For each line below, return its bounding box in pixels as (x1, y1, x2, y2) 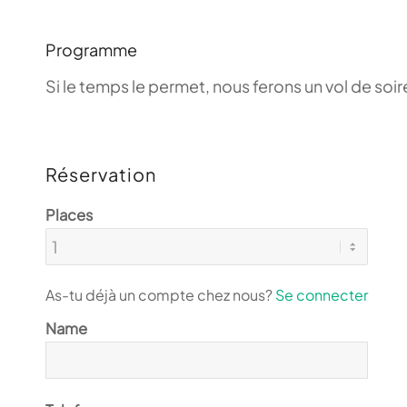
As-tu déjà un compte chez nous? (45, 285, 275, 305)
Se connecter (275, 285, 368, 305)
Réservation (45, 163, 156, 186)
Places (45, 205, 93, 225)
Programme (45, 39, 137, 61)
